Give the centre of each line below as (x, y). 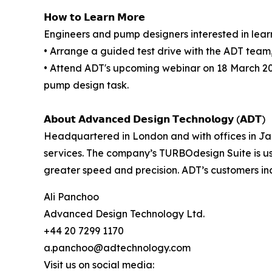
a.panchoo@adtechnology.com (117, 247)
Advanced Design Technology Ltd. (124, 213)
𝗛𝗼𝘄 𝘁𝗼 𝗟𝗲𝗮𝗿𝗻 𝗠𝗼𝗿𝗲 (94, 17)
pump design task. (86, 85)
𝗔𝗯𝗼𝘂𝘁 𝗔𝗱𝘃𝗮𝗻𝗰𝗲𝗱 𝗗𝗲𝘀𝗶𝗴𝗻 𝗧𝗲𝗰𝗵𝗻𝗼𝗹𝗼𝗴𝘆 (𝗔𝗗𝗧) (155, 119)
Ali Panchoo (71, 196)
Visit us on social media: (99, 264)
